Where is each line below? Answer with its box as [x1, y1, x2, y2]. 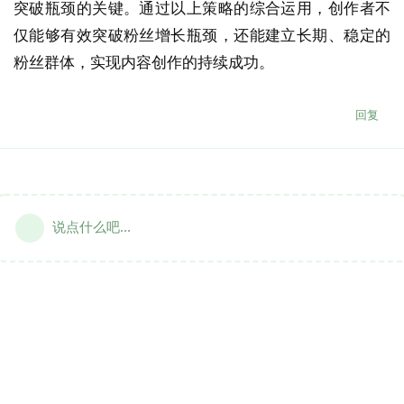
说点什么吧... [52, 217, 131, 236]
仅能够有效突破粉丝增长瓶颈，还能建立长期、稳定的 [14, 23, 390, 45]
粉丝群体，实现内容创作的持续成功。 [14, 50, 274, 72]
